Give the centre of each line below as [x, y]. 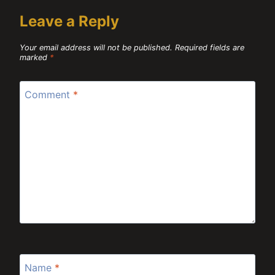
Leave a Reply [69, 21]
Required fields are [210, 48]
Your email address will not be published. [96, 48]
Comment [49, 94]
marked [35, 58]
